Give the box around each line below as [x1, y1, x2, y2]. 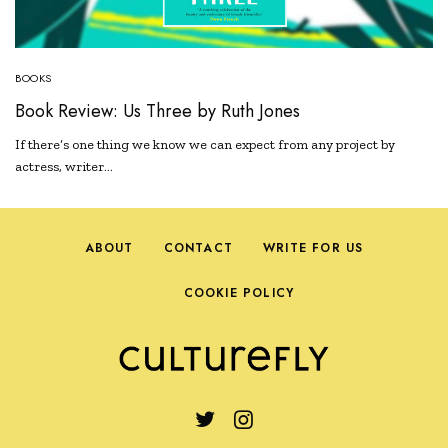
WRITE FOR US [263, 239, 364, 258]
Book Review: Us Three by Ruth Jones [15, 98, 300, 125]
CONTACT [163, 239, 233, 258]
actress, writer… [15, 158, 114, 176]
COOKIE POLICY [183, 284, 295, 303]
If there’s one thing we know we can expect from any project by [15, 136, 396, 154]
